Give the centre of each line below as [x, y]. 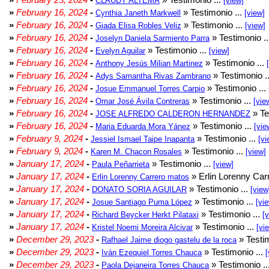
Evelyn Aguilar [120, 51]
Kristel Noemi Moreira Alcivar [142, 227]
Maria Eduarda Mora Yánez [143, 126]
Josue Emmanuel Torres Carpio [150, 89]
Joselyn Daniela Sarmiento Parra [153, 38]
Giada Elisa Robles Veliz [138, 26]
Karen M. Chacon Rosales [136, 152]
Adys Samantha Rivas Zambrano [153, 76]
